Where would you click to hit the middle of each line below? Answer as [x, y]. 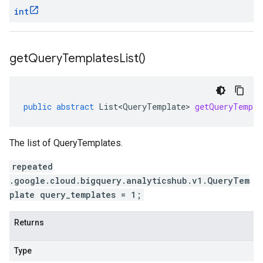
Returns [29, 222]
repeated [32, 166]
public [38, 107]
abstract [75, 107]
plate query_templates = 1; [75, 195]
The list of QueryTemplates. [66, 143]
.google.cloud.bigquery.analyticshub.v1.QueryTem [129, 181]
